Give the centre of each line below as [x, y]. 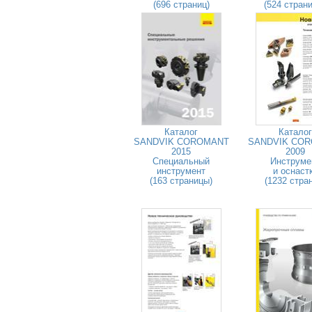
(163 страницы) [181, 181]
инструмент [181, 171]
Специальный [181, 161]
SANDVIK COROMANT [181, 142]
